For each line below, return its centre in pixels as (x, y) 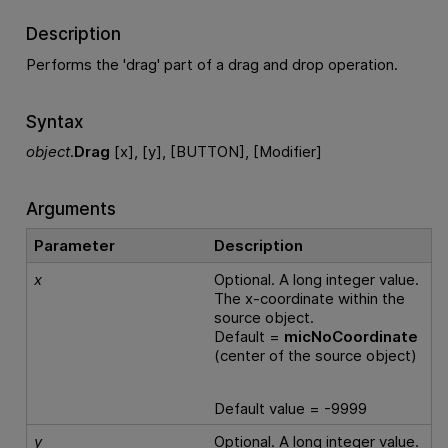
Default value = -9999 (291, 408)
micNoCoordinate (351, 337)
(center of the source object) (316, 356)
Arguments (70, 208)
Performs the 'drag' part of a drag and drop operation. (211, 64)
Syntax (54, 121)
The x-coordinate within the (310, 299)
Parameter (75, 246)
